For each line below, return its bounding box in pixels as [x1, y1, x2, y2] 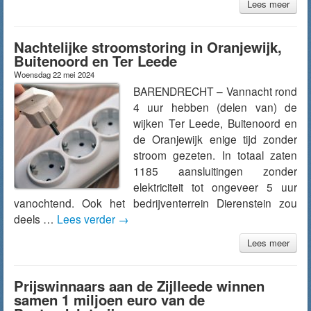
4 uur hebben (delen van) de [133, 99, 297, 115]
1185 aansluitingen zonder [133, 163, 297, 178]
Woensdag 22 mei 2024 [14, 69, 94, 80]
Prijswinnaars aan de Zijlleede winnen [14, 276, 264, 296]
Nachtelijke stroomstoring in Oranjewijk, [14, 37, 282, 57]
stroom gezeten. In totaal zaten [133, 147, 297, 162]
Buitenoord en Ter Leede [14, 51, 177, 71]
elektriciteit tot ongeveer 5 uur [133, 179, 297, 194]
